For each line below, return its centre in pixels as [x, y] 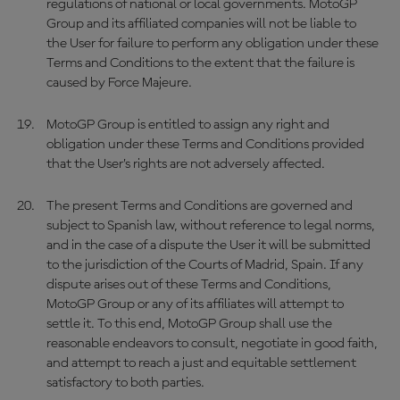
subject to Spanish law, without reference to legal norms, [210, 226]
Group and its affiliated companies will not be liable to [201, 24]
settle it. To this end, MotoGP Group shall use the [189, 324]
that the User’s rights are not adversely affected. [185, 164]
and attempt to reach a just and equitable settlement [201, 363]
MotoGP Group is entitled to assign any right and [187, 125]
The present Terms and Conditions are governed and [199, 206]
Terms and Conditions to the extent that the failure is [200, 63]
